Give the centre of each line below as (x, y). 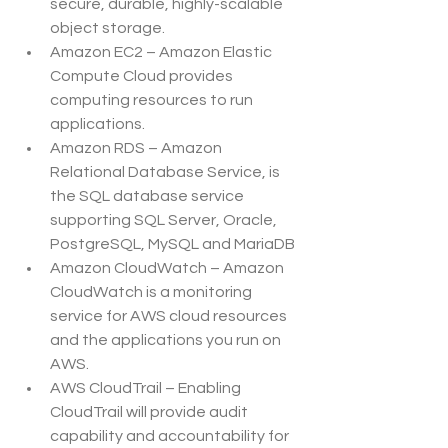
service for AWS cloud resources (170, 316)
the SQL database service (148, 196)
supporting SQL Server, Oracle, (165, 220)
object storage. (107, 28)
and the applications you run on (167, 340)
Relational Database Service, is (166, 172)
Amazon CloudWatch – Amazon (168, 268)
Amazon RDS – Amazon (137, 148)
